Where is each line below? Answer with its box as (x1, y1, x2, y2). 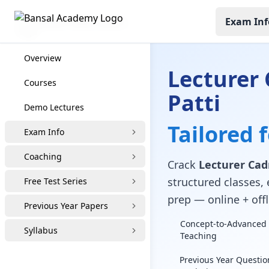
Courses (24, 77, 56, 88)
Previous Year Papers (24, 200, 108, 211)
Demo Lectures (24, 101, 84, 113)
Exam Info (24, 126, 64, 138)
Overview (24, 52, 61, 64)
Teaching (180, 230, 217, 241)
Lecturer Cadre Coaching (123, 16, 130, 28)
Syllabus (24, 225, 58, 236)
